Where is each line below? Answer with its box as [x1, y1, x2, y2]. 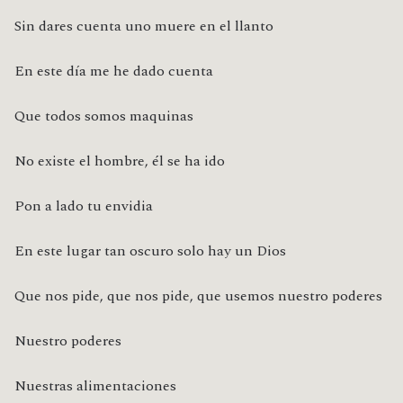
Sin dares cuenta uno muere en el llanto [14, 15, 273, 38]
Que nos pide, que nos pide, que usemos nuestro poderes [14, 285, 382, 308]
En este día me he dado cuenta [14, 60, 213, 83]
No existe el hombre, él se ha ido [14, 150, 225, 173]
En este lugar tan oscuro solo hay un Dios [14, 240, 286, 263]
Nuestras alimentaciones [14, 375, 176, 398]
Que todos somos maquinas [14, 105, 193, 128]
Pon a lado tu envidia [14, 195, 153, 218]
